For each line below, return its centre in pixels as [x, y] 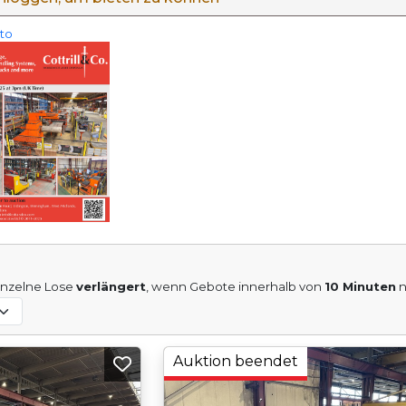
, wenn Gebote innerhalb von [236, 287]
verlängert [111, 287]
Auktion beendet [236, 362]
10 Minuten [361, 287]
